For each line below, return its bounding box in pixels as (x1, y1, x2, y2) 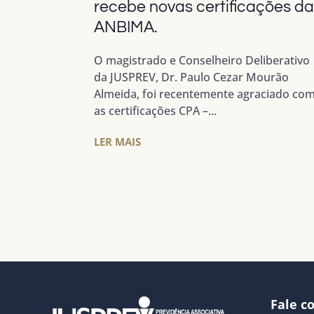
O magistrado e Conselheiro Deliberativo (94, 53, 310, 69)
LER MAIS (94, 135, 142, 149)
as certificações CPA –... (94, 103, 217, 119)
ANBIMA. (94, 19, 158, 36)
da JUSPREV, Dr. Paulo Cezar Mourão (94, 69, 289, 86)
